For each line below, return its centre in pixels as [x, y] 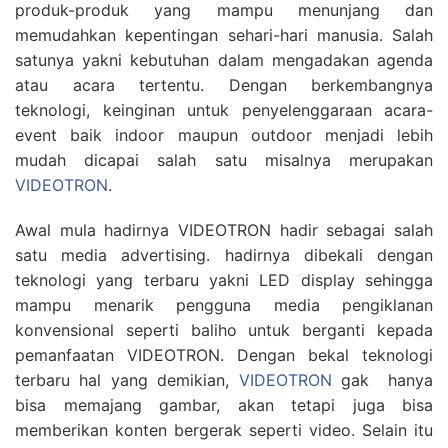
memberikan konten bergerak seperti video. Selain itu [224, 430]
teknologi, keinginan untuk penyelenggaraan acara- [224, 110]
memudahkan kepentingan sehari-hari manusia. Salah [224, 35]
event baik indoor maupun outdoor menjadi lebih [224, 135]
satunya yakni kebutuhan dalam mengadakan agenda [224, 60]
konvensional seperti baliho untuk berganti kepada [224, 330]
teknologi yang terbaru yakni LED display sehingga [224, 280]
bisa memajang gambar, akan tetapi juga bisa [224, 405]
